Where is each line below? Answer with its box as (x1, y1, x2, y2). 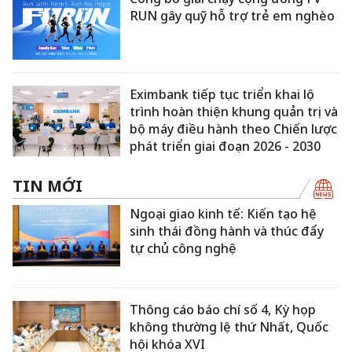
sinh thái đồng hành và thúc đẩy (130, 222, 324, 240)
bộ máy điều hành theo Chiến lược (130, 120, 338, 138)
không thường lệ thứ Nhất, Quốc (130, 318, 329, 336)
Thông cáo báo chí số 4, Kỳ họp (130, 301, 317, 319)
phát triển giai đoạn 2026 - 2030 (130, 137, 321, 156)
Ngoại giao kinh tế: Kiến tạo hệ (130, 204, 317, 222)
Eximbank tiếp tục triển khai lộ (130, 86, 315, 104)
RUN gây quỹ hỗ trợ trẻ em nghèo (130, 6, 335, 24)
